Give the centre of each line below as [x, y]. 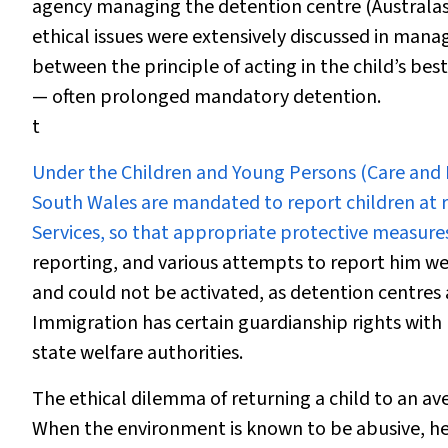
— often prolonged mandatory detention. [206, 97]
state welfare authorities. [137, 353]
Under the [76, 173]
